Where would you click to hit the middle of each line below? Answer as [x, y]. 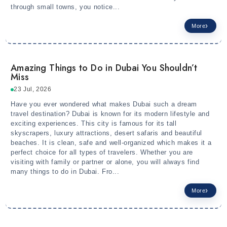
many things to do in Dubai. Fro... [65, 172]
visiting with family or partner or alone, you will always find [105, 162]
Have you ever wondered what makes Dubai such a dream [104, 104]
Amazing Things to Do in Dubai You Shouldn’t [104, 68]
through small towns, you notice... [65, 7]
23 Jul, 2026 [33, 89]
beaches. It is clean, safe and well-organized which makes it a [111, 143]
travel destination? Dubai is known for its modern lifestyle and [110, 114]
